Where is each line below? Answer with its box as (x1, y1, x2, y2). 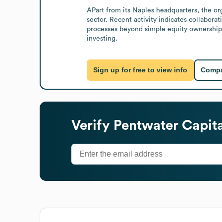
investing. (86, 35, 117, 42)
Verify (71, 118, 113, 132)
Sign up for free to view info (93, 66, 188, 74)
